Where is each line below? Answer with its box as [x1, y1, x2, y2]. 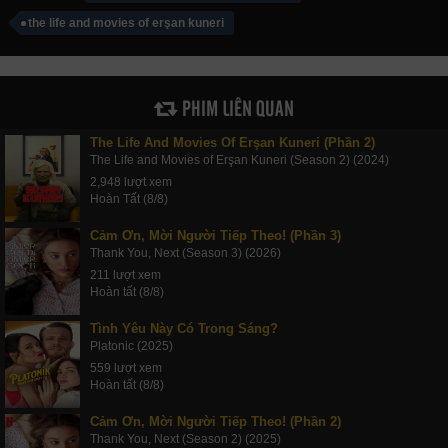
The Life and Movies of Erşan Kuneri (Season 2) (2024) [90, 152, 389, 167]
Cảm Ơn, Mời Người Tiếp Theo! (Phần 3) [90, 227, 341, 243]
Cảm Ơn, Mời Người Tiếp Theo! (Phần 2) [90, 413, 341, 429]
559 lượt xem [90, 360, 162, 375]
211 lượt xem [90, 267, 161, 282]
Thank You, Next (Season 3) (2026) [90, 245, 281, 260]
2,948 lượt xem [90, 174, 172, 189]
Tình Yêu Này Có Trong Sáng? [90, 320, 278, 336]
